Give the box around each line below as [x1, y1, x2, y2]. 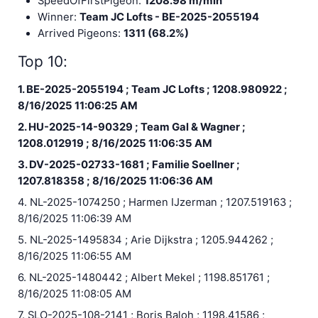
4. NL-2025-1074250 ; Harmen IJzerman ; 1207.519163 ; [17, 195, 292, 209]
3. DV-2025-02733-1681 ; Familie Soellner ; [17, 158, 240, 171]
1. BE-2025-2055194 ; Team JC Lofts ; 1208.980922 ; [17, 82, 287, 96]
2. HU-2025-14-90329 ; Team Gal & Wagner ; [17, 120, 246, 133]
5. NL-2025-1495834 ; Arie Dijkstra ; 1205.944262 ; [17, 233, 273, 246]
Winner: [37, 10, 79, 23]
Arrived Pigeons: [37, 26, 124, 40]
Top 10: [17, 52, 68, 70]
